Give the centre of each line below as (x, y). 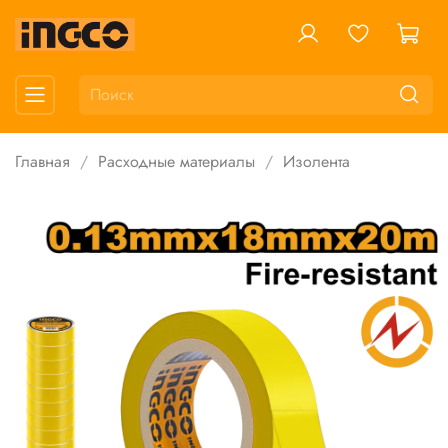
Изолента (316, 162)
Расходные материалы (176, 162)
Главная (42, 162)
